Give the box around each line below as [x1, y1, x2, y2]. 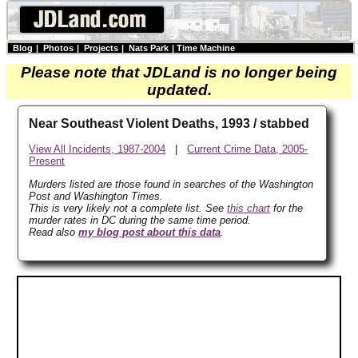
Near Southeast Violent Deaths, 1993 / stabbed [29, 117, 310, 131]
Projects [84, 43, 118, 53]
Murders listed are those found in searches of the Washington [29, 177, 314, 190]
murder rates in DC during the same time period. [29, 213, 252, 226]
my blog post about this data [78, 225, 221, 238]
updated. [146, 82, 212, 98]
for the [270, 201, 304, 214]
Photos [43, 43, 74, 53]
